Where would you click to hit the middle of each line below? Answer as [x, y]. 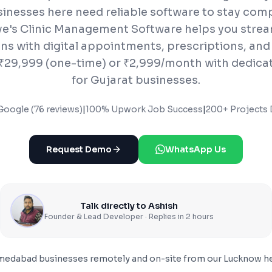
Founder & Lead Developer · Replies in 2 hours [129, 216]
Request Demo [79, 149]
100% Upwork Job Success [144, 109]
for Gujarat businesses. [136, 80]
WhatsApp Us [195, 149]
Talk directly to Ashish [129, 206]
